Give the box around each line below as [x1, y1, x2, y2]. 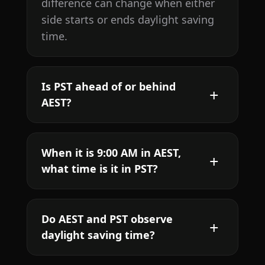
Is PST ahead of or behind [41, 79, 176, 94]
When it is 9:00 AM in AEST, [41, 146, 181, 160]
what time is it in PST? [41, 161, 158, 176]
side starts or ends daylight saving [41, 12, 214, 27]
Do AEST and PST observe [41, 212, 173, 227]
